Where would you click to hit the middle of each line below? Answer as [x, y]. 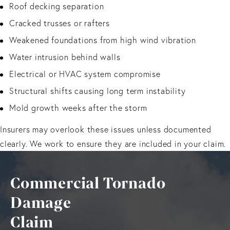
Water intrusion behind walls [65, 57]
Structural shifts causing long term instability [98, 91]
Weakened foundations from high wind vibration [103, 40]
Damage [41, 203]
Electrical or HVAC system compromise [85, 74]
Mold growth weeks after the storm [78, 108]
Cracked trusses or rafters [60, 23]
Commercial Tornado [88, 183]
